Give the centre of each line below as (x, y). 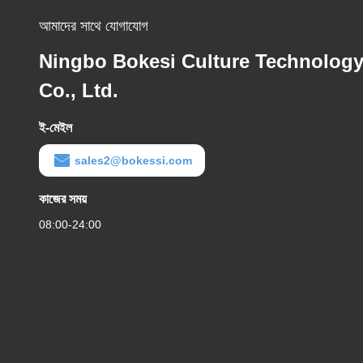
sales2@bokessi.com (133, 160)
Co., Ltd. (79, 90)
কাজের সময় (63, 199)
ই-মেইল (56, 128)
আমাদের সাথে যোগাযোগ (94, 26)
